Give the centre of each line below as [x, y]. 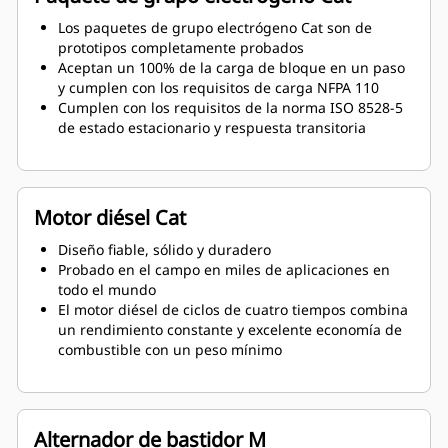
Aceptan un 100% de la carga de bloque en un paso [231, 68]
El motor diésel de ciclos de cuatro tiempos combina [233, 310]
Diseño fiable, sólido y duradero [164, 250]
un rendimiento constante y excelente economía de [230, 330]
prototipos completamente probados [181, 48]
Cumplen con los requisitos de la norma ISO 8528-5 [230, 108]
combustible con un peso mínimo [170, 350]
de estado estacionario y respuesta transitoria [212, 128]
